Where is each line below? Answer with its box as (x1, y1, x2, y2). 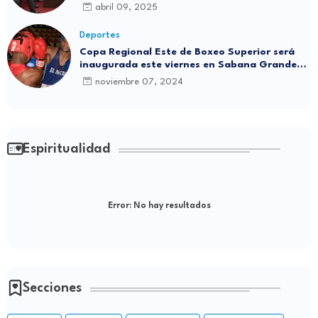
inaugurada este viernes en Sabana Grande (79, 59, 297, 70)
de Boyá (79, 72, 119, 82)
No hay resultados (131, 201, 211, 210)
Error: (107, 201, 131, 210)
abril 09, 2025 (95, 3, 158, 13)
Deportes (79, 30, 120, 40)
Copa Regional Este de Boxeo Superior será (79, 46, 295, 57)
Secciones (23, 281, 82, 295)
